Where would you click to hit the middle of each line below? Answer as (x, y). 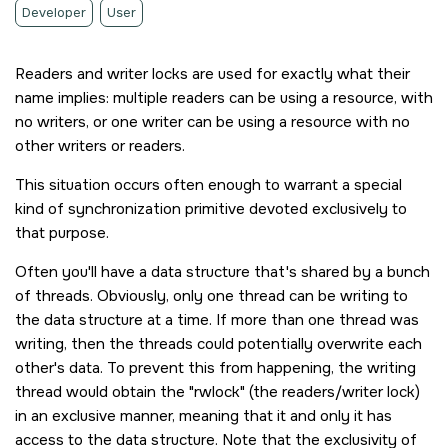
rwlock (217, 392)
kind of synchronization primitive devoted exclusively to (211, 209)
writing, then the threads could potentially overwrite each (218, 344)
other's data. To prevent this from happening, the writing (215, 368)
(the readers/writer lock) (332, 392)
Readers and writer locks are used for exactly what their (212, 74)
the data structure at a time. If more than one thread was (217, 320)
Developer (54, 13)
